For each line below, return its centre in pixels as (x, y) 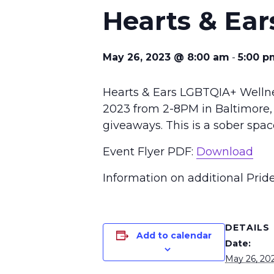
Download (225, 152)
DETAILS (247, 228)
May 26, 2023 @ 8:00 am (166, 57)
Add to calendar (174, 236)
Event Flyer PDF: (150, 152)
